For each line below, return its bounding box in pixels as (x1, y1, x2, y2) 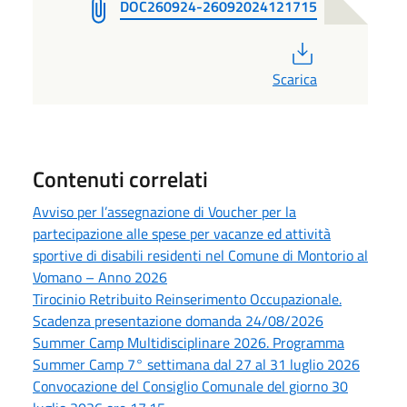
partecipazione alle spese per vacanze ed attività (33, 222, 331, 244)
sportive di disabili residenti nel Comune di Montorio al (33, 243, 368, 266)
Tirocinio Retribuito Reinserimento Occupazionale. (33, 287, 342, 310)
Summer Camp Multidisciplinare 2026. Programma (33, 331, 344, 353)
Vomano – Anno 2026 (33, 265, 167, 288)
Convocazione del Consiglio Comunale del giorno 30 (33, 374, 348, 397)
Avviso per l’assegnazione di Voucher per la (33, 200, 296, 223)
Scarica (272, 67, 317, 90)
